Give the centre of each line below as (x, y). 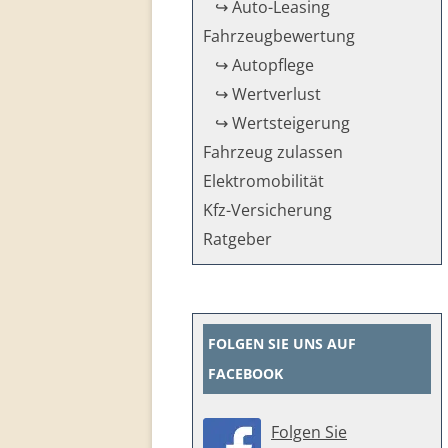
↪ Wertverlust (268, 94)
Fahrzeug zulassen (273, 152)
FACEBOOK (245, 373)
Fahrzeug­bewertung (279, 36)
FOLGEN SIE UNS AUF (282, 343)
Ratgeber (237, 239)
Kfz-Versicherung (267, 210)
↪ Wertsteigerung (282, 123)
